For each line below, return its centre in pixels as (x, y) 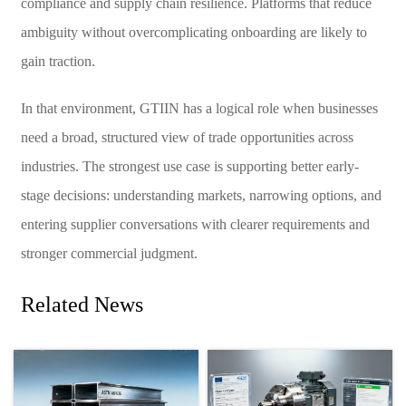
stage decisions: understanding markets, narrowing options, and (201, 195)
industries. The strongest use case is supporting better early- (189, 166)
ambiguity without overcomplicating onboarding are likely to (193, 32)
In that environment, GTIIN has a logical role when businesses (199, 108)
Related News (82, 304)
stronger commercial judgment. (109, 253)
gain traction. (58, 61)
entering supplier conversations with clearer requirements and (195, 224)
